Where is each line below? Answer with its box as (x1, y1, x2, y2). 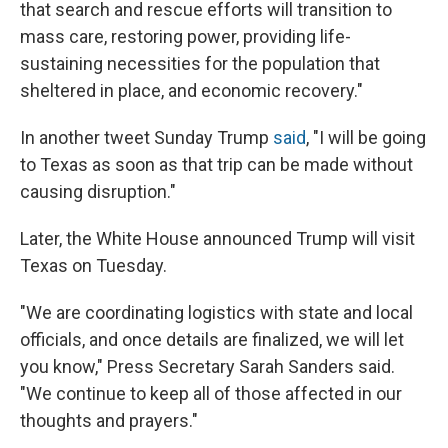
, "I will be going (306, 126, 426, 148)
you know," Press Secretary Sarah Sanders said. (20, 355, 395, 377)
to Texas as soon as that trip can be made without (20, 153, 413, 175)
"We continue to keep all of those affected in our (20, 382, 402, 404)
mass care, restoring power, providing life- (20, 25, 351, 47)
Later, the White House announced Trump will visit (20, 227, 415, 249)
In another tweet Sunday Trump (20, 126, 273, 148)
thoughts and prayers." (20, 409, 198, 431)
